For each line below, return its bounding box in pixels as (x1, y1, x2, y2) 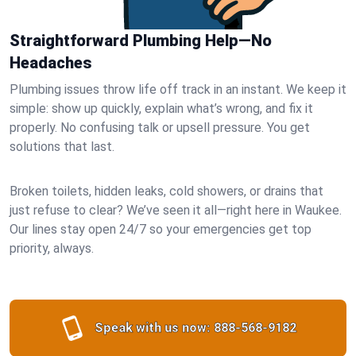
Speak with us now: (95, 320, 211, 335)
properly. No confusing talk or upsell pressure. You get (10, 120, 310, 135)
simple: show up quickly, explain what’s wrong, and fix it (10, 101, 313, 116)
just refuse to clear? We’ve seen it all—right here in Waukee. (10, 203, 342, 218)
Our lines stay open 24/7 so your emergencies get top (10, 222, 311, 237)
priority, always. (10, 241, 94, 256)
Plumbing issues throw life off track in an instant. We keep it (10, 82, 346, 97)
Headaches (10, 53, 91, 72)
